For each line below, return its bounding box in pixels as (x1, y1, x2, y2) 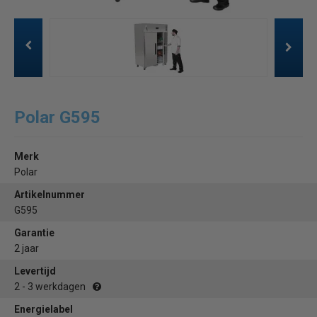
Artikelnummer (14, 188, 85, 200)
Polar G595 (14, 107, 100, 127)
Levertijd (14, 265, 56, 277)
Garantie (14, 226, 54, 238)
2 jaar (14, 242, 39, 254)
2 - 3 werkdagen (14, 280, 86, 292)
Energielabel (14, 303, 73, 315)
